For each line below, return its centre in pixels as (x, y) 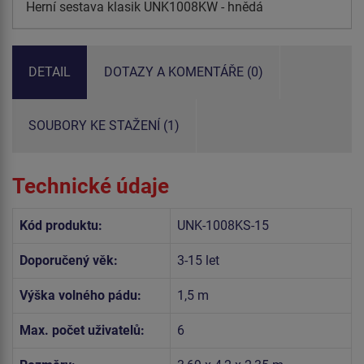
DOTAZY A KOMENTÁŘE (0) (184, 71)
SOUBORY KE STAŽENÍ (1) (104, 125)
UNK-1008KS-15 (223, 226)
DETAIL (50, 71)
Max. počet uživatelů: (82, 331)
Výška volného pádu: (80, 296)
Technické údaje (91, 186)
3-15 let (198, 261)
